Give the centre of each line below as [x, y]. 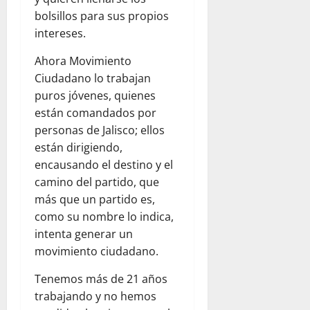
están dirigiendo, [79, 148]
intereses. [60, 34]
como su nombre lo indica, [104, 217]
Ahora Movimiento [83, 61]
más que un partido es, [95, 200]
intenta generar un [84, 234]
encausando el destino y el [104, 165]
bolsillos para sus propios [102, 16]
